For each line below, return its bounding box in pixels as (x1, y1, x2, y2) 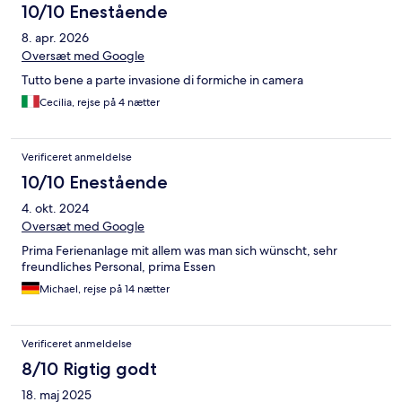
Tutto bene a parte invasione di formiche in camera (22, 72, 303, 89)
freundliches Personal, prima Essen (22, 258, 215, 275)
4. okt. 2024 (22, 200, 89, 217)
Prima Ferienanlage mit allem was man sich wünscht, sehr (22, 242, 337, 259)
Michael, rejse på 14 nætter (39, 282, 170, 297)
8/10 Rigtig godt (22, 358, 157, 380)
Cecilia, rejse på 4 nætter (39, 95, 160, 110)
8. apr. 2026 (22, 30, 89, 47)
